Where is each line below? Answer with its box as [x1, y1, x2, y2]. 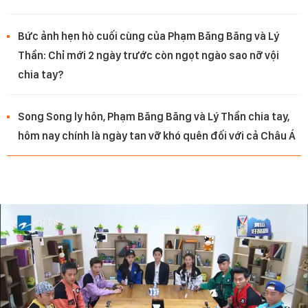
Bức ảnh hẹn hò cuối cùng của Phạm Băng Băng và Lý [18, 30, 279, 43]
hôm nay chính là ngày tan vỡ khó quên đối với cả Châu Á [18, 129, 296, 143]
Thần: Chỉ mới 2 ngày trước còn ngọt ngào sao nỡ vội [18, 49, 279, 63]
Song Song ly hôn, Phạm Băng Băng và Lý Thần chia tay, [18, 110, 289, 124]
